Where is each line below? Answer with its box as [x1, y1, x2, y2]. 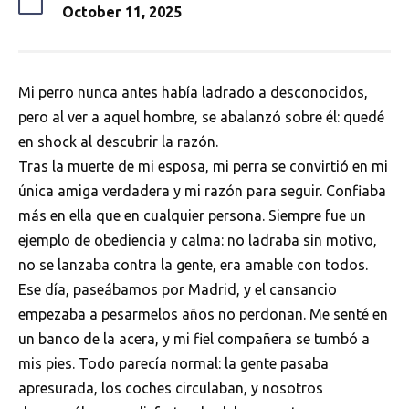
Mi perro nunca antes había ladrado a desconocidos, [18, 84, 368, 100]
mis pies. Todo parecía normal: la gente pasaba [18, 355, 329, 372]
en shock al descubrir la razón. [18, 133, 218, 150]
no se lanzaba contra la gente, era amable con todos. [18, 257, 368, 273]
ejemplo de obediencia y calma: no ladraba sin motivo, [18, 232, 377, 248]
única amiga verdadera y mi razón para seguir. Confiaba [18, 183, 386, 199]
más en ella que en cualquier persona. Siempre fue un [18, 207, 366, 224]
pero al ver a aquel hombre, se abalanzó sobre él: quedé [18, 109, 384, 125]
